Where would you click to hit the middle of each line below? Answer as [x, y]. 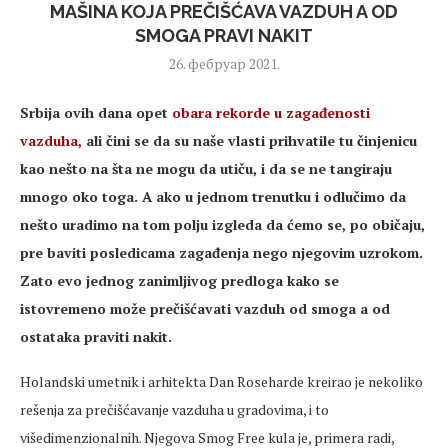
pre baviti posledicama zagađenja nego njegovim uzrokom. [221, 253]
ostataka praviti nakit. [96, 337]
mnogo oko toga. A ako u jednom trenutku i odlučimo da [213, 197]
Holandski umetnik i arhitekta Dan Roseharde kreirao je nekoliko [221, 382]
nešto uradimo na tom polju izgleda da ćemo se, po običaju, [222, 225]
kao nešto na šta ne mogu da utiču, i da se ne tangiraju [206, 169]
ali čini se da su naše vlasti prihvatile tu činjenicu [249, 141]
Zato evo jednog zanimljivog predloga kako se [179, 281]
